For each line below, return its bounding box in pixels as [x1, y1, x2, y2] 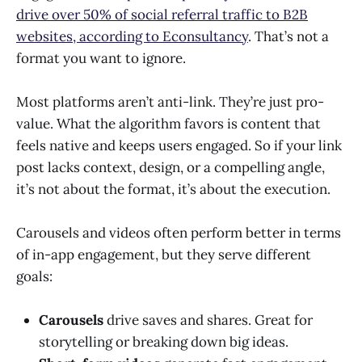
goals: [16, 267, 53, 286]
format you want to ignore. [16, 48, 186, 67]
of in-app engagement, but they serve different [16, 246, 311, 264]
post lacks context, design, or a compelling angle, [16, 158, 325, 176]
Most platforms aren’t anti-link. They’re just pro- [16, 92, 324, 111]
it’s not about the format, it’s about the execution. [16, 179, 330, 198]
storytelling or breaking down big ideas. [39, 333, 288, 351]
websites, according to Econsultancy [16, 27, 248, 45]
